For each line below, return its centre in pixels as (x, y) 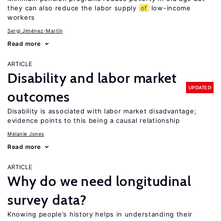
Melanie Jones (26, 134)
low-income (170, 8)
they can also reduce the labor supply (73, 8)
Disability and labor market (92, 78)
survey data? (47, 200)
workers (21, 17)
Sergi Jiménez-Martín (35, 31)
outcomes (39, 97)
